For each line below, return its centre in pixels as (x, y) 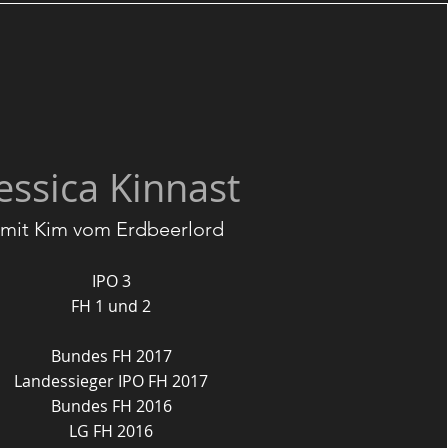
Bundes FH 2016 (111, 406)
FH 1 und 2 (111, 306)
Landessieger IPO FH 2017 (111, 381)
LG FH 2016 (111, 431)
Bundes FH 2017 (111, 356)
